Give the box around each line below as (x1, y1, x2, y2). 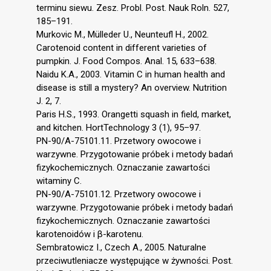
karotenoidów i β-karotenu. (36, 229, 143, 240)
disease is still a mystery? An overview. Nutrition (36, 82, 227, 94)
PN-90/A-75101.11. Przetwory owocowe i (36, 135, 201, 147)
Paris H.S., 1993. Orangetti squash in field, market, (36, 109, 231, 120)
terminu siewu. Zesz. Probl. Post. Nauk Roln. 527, (36, 2, 229, 14)
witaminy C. (36, 175, 82, 187)
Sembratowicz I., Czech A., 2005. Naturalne (36, 242, 206, 253)
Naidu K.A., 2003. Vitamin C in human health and (36, 69, 225, 80)
